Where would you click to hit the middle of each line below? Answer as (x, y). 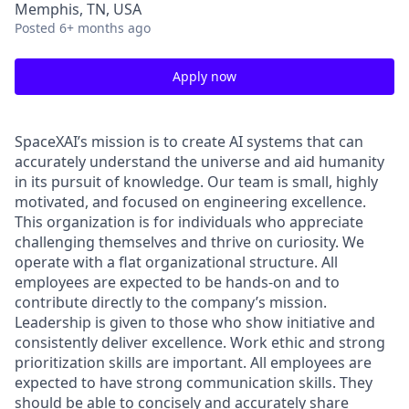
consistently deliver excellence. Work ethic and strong (200, 342)
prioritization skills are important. (132, 362)
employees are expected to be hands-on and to (177, 282)
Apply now (204, 76)
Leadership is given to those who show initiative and (195, 322)
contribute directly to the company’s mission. (171, 302)
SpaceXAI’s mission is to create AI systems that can (189, 142)
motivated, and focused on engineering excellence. (190, 202)
